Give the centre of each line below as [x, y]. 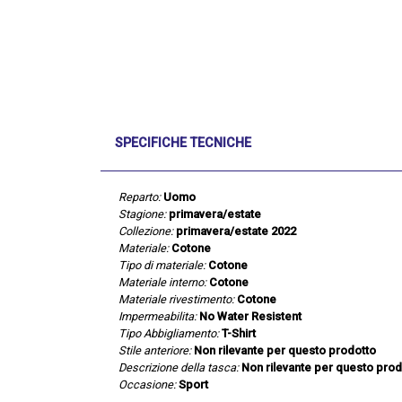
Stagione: [142, 214]
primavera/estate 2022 [236, 231]
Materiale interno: [162, 282]
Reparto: [140, 197]
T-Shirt [239, 333]
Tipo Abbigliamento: [169, 333]
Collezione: [146, 231]
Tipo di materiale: [162, 265]
